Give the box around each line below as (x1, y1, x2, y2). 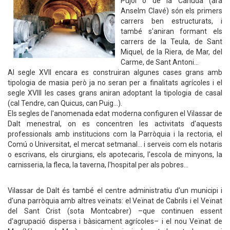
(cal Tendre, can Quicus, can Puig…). (8, 99, 122, 107)
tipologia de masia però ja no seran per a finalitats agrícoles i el (8, 79, 222, 87)
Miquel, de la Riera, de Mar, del (121, 48, 222, 56)
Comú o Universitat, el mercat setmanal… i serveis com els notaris (8, 140, 222, 148)
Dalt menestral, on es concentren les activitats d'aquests (8, 120, 222, 128)
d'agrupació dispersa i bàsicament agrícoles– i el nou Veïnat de (8, 217, 222, 225)
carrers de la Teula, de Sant (121, 37, 222, 46)
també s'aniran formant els (121, 27, 222, 35)
